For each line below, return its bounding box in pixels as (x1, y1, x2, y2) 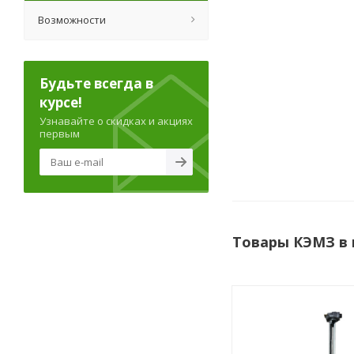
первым (40, 126, 80, 141)
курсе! (40, 93, 82, 112)
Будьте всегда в (40, 74, 153, 93)
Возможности (38, 13, 106, 28)
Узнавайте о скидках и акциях (40, 114, 193, 129)
